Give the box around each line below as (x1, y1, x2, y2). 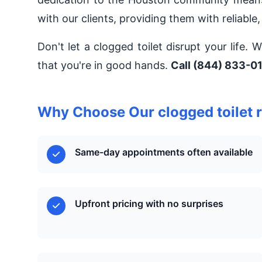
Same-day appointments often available (75, 146, 253, 158)
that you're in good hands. (37, 59, 171, 71)
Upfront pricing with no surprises (75, 198, 223, 209)
